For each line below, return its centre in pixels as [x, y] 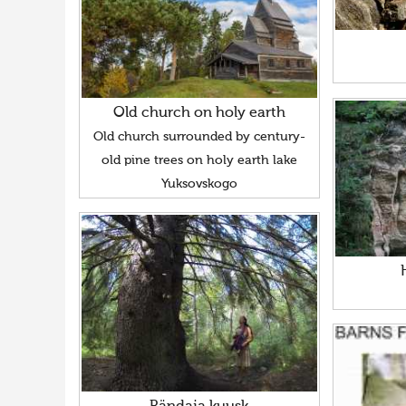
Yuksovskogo [199, 184]
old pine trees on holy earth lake [199, 160]
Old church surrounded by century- [199, 136]
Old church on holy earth [199, 113]
